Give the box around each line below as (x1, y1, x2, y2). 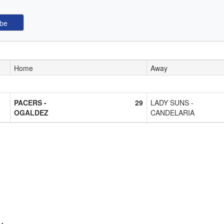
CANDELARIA (150, 107, 194, 117)
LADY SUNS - (150, 97, 193, 107)
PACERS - (14, 97, 46, 107)
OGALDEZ (14, 107, 48, 117)
